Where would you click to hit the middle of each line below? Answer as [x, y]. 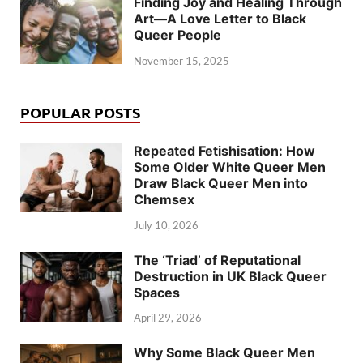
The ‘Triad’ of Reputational [217, 260]
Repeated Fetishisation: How [224, 150]
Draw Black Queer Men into [221, 183]
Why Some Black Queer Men [224, 353]
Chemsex [164, 199]
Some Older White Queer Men [230, 167]
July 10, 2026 [166, 225]
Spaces [157, 292]
